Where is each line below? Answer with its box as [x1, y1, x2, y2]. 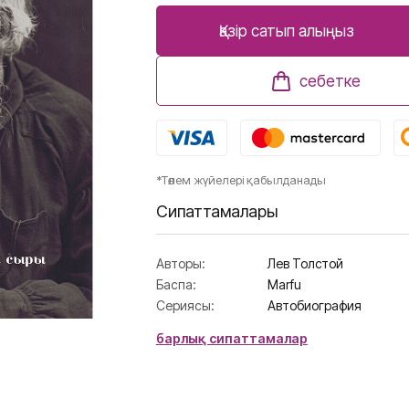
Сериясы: [155, 298, 215, 314]
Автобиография [267, 298, 362, 314]
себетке [299, 71, 362, 90]
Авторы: [155, 256, 205, 272]
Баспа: [155, 277, 196, 293]
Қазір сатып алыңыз [219, 21, 355, 40]
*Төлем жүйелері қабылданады [155, 173, 326, 188]
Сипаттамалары [155, 202, 278, 222]
